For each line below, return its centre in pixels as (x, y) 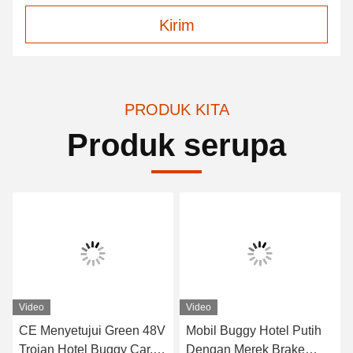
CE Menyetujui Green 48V (92, 331)
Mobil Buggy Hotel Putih (254, 331)
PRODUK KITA (176, 110)
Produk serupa (176, 145)
